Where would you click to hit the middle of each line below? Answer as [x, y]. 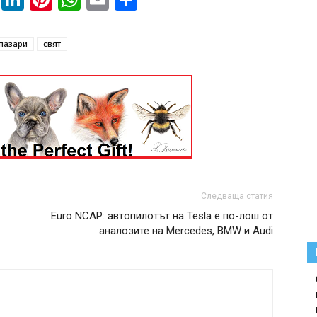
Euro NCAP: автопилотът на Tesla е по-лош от [162, 216]
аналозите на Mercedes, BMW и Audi [186, 231]
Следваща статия [237, 196]
